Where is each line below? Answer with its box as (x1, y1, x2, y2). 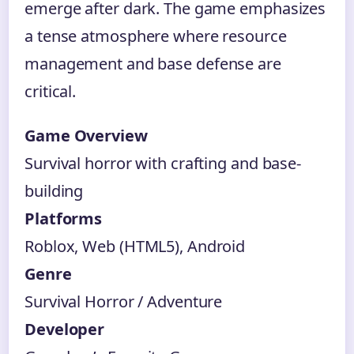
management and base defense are (24, 53, 281, 75)
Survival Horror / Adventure (24, 291, 223, 313)
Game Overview (24, 125, 148, 147)
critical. (24, 81, 77, 103)
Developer (24, 318, 105, 341)
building (24, 180, 84, 202)
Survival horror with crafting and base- (24, 153, 302, 175)
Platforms (24, 208, 103, 230)
